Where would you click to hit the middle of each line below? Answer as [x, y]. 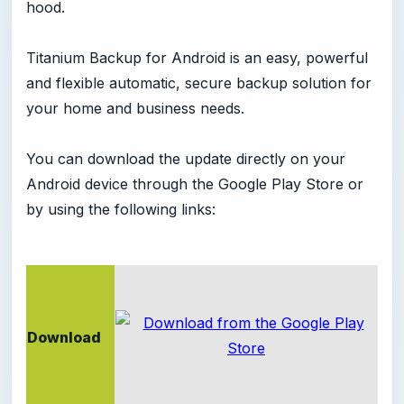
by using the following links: [121, 210]
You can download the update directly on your [186, 159]
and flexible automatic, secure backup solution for [199, 83]
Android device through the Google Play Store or [195, 184]
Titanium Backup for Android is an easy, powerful [197, 58]
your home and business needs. [135, 109]
